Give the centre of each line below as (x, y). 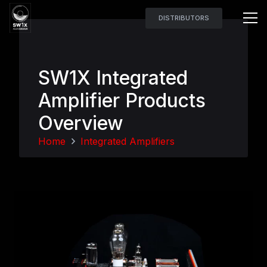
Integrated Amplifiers (128, 141)
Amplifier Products (122, 100)
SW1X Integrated (113, 78)
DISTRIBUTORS (184, 18)
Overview (81, 123)
